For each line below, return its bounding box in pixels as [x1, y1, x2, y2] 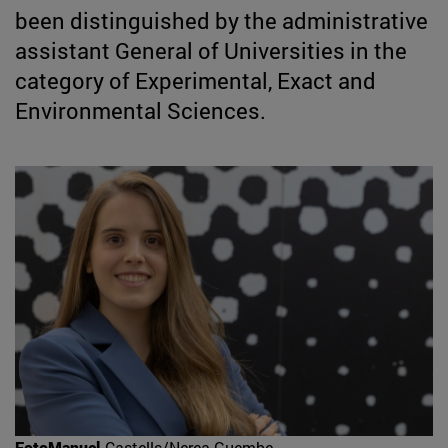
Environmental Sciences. [15, 95, 266, 125]
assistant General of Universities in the [15, 35, 407, 65]
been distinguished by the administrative [15, 5, 428, 35]
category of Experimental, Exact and [15, 65, 376, 95]
